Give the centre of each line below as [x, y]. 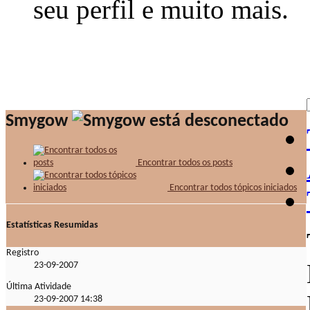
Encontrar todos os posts [184, 163]
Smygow [37, 121]
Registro [22, 253]
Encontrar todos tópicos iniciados [232, 188]
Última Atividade [39, 286]
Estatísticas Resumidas [52, 226]
